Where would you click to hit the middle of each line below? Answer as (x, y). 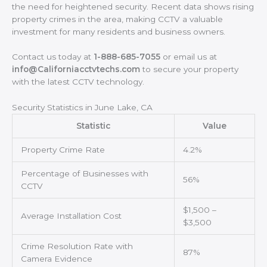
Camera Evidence (56, 259)
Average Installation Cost (71, 216)
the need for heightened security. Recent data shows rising (133, 6)
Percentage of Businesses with (84, 174)
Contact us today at (53, 57)
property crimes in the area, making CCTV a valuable (117, 19)
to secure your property (189, 69)
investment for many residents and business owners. (119, 31)
